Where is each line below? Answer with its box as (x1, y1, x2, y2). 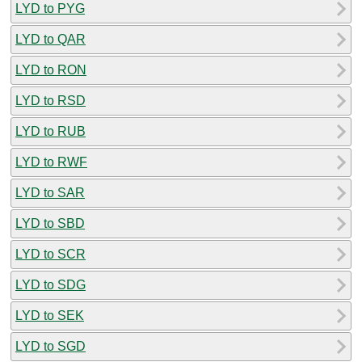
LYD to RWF (15, 154, 87, 169)
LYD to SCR (15, 246, 86, 261)
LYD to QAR (15, 32, 86, 46)
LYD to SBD (15, 216, 85, 230)
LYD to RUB (15, 124, 86, 138)
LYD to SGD (15, 339, 86, 353)
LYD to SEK (15, 308, 84, 322)
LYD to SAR (15, 185, 85, 200)
